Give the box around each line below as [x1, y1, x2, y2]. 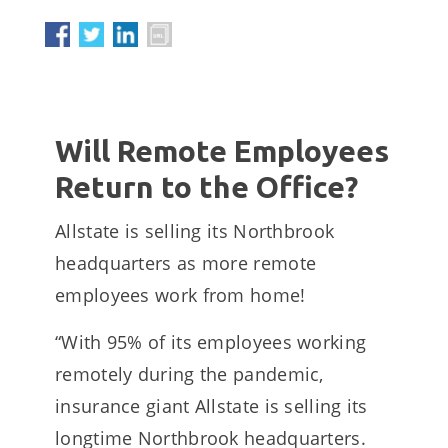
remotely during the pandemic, [55, 362, 324, 386]
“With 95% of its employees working [55, 330, 367, 354]
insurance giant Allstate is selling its [55, 394, 368, 418]
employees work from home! [55, 283, 306, 307]
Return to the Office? [55, 170, 358, 204]
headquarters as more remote [55, 251, 317, 275]
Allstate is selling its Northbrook [55, 219, 335, 243]
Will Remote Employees [55, 134, 389, 168]
